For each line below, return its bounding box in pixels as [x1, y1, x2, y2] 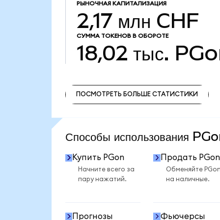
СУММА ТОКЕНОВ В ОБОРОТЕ [76, 32, 168, 39]
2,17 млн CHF [76, 8, 199, 32]
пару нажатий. [78, 175, 127, 183]
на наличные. [165, 175, 210, 183]
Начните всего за [78, 165, 135, 173]
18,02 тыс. [76, 41, 169, 65]
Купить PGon [72, 153, 125, 162]
